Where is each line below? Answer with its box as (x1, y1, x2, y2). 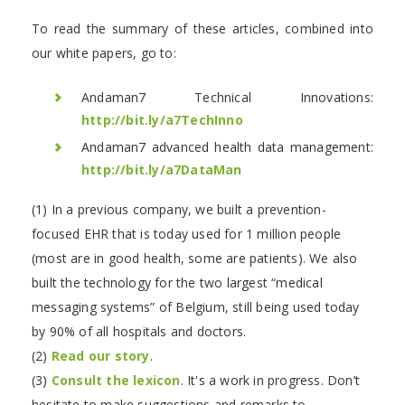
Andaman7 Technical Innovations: (81, 88, 373, 106)
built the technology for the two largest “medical (32, 273, 323, 291)
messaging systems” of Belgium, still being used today (32, 297, 360, 316)
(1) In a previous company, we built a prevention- (32, 200, 326, 218)
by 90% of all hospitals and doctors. (32, 322, 247, 340)
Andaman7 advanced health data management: (81, 137, 373, 155)
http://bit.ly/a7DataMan (81, 160, 242, 178)
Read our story (51, 346, 150, 364)
